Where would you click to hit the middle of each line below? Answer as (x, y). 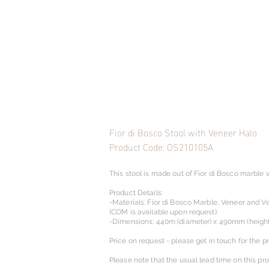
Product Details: (136, 193)
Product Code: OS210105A (161, 146)
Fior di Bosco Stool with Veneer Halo (183, 132)
